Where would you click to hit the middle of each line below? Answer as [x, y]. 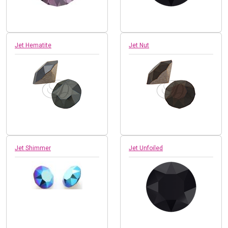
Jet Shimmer [33, 148]
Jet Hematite [33, 45]
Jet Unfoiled [146, 148]
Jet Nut [139, 45]
